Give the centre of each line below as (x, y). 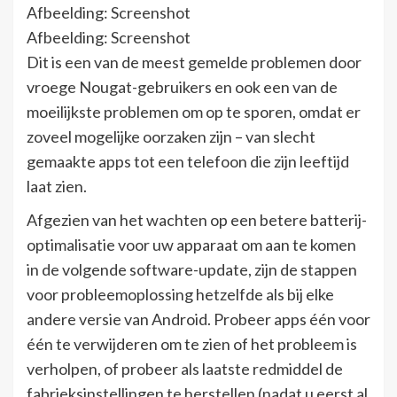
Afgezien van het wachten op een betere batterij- (197, 219)
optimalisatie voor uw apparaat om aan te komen (191, 244)
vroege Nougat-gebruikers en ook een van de (182, 86)
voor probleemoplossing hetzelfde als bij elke (180, 294)
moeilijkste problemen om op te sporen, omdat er (194, 111)
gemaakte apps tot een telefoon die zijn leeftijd (188, 161)
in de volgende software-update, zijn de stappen (192, 269)
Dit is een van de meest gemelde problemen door (194, 62)
